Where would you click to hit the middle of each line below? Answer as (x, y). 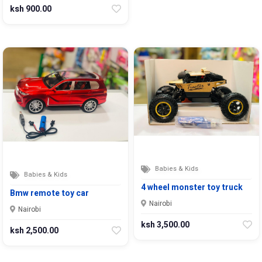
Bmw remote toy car (49, 193)
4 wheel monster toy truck (192, 187)
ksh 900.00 (31, 9)
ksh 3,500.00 (165, 225)
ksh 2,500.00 (34, 230)
